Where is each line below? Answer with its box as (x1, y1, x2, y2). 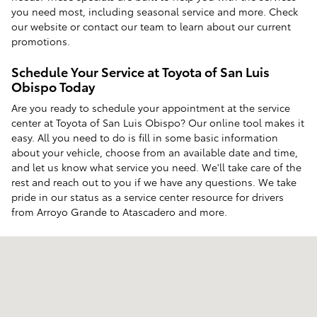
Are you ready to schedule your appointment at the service (11, 100, 290, 115)
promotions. (11, 33, 70, 48)
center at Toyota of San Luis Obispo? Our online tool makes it (11, 115, 304, 129)
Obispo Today (11, 76, 95, 95)
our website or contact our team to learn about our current (11, 18, 291, 33)
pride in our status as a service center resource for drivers (11, 190, 284, 204)
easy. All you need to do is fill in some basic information (11, 130, 278, 144)
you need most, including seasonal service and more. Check (11, 4, 298, 18)
